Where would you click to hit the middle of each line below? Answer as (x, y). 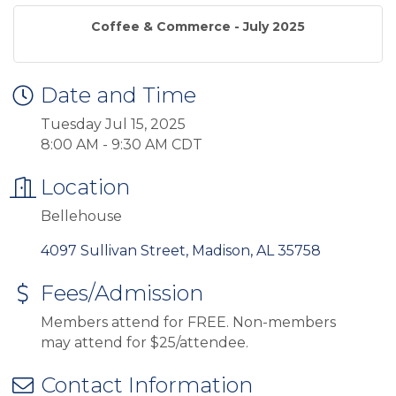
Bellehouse (81, 216)
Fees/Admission (122, 293)
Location (85, 187)
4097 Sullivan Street (113, 250)
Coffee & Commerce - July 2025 (198, 26)
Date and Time (118, 95)
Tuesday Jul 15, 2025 (113, 124)
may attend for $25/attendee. (145, 342)
